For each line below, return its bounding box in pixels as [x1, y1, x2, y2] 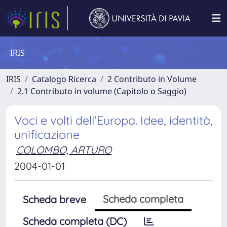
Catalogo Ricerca [32, 73, 96, 85]
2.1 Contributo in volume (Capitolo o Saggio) [17, 86, 186, 97]
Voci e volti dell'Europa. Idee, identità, [14, 113, 213, 128]
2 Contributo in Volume [107, 73, 197, 85]
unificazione [14, 127, 80, 142]
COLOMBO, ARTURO [16, 143, 111, 156]
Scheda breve [23, 193, 86, 206]
